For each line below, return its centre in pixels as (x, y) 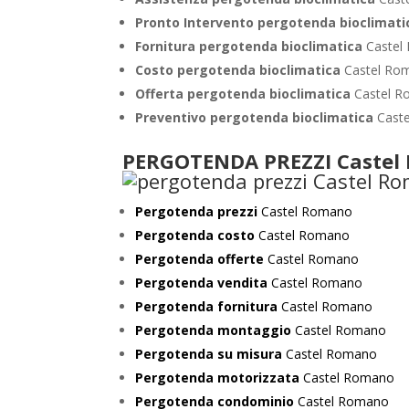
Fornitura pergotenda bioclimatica (251, 46)
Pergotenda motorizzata (218, 378)
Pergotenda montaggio (214, 330)
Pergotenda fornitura (207, 306)
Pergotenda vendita (202, 283)
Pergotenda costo (197, 235)
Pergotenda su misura (209, 354)
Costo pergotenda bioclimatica (240, 70)
